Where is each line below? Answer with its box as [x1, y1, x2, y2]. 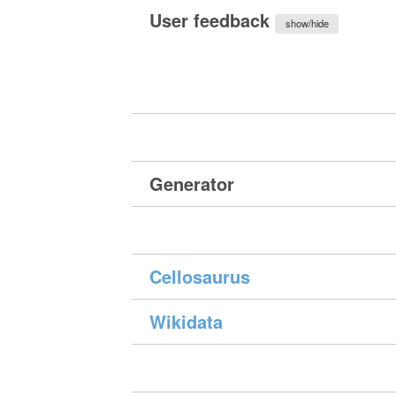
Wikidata [149, 308, 224, 335]
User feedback [149, 7, 276, 34]
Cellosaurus [149, 263, 251, 290]
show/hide [285, 16, 329, 31]
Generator [149, 171, 235, 197]
